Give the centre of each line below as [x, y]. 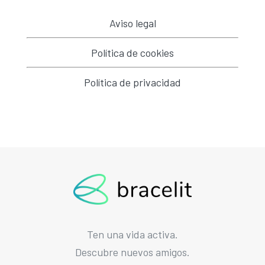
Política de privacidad [132, 83]
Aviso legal [132, 23]
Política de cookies [132, 53]
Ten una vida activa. [132, 234]
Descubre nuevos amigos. [132, 252]
